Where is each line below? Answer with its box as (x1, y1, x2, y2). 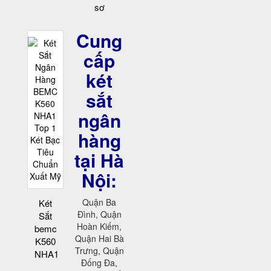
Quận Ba (82, 196, 117, 209)
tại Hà (74, 147, 125, 174)
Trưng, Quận (74, 244, 124, 257)
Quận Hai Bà (74, 232, 124, 245)
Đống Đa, (81, 256, 118, 269)
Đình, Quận (77, 208, 122, 221)
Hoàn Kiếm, (77, 220, 122, 233)
